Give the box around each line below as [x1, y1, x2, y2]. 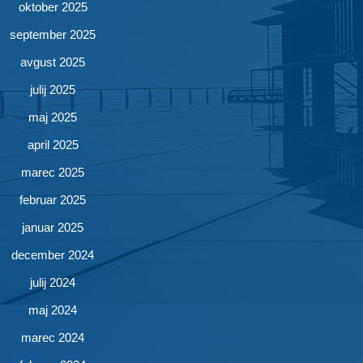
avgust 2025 [20, 55, 85, 70]
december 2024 [11, 248, 94, 263]
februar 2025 [19, 193, 86, 207]
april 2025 [27, 138, 79, 152]
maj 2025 [28, 110, 77, 125]
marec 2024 [21, 331, 84, 345]
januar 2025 [22, 220, 83, 235]
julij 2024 [30, 275, 75, 290]
